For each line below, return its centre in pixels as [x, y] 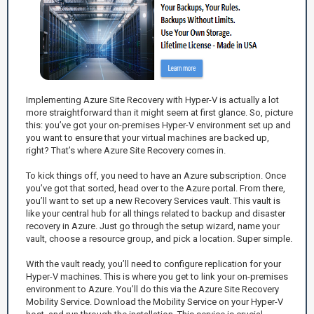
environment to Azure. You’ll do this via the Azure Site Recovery [152, 289]
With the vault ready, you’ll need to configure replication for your [153, 264]
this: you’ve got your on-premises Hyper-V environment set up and [158, 125]
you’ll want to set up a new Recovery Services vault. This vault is [153, 200]
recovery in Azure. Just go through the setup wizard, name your [153, 226]
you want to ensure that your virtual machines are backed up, [148, 137]
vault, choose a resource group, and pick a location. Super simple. [159, 238]
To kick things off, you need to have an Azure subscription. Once [156, 175]
